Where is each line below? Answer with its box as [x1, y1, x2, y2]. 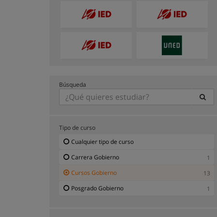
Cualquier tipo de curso [71, 137, 134, 146]
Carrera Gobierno [71, 153, 119, 161]
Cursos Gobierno [71, 168, 117, 177]
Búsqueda [59, 80, 86, 89]
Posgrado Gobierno [71, 184, 124, 192]
